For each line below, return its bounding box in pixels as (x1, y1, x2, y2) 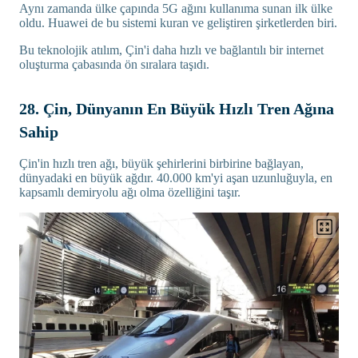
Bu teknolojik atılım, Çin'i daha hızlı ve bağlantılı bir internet (19, 42, 324, 57)
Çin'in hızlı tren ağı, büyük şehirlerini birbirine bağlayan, (19, 156, 304, 170)
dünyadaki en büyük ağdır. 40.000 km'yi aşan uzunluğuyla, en (19, 170, 332, 185)
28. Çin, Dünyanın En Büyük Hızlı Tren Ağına (19, 99, 334, 117)
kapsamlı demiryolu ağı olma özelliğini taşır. (19, 185, 241, 199)
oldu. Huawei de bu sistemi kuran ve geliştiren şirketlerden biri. (19, 15, 337, 30)
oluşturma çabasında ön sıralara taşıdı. (19, 57, 209, 71)
